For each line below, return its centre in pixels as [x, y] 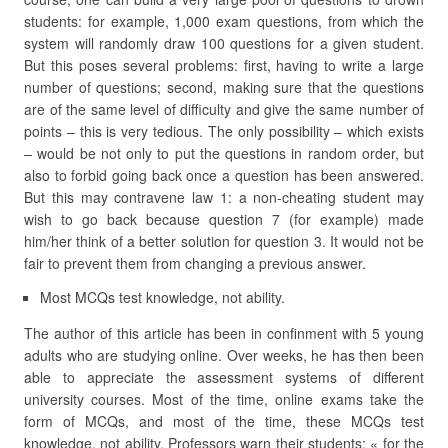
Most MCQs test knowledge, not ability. [162, 297]
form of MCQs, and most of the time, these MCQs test [224, 421]
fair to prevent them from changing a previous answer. [195, 263]
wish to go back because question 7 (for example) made [224, 219]
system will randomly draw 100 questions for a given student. [224, 43]
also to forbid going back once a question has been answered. [224, 175]
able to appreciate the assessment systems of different [224, 377]
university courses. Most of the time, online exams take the [224, 399]
